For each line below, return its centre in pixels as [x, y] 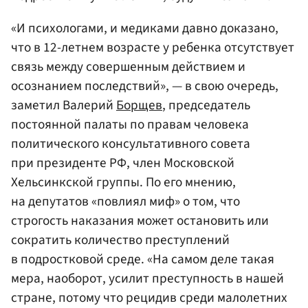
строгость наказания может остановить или [140, 220]
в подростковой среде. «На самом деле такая [143, 259]
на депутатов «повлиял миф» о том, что [125, 201]
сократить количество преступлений [120, 240]
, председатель [206, 105]
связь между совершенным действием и [128, 66]
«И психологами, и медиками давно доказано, [145, 28]
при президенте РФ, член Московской [123, 163]
